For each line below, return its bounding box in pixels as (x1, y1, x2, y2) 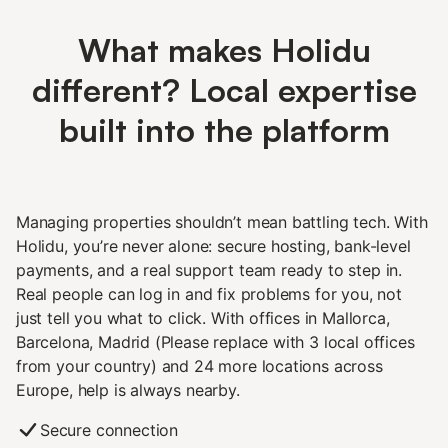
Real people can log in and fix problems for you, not (16, 283, 402, 304)
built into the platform (58, 109, 390, 150)
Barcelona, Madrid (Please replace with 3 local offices (16, 331, 415, 352)
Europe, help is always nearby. (16, 379, 240, 400)
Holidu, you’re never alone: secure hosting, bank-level (16, 235, 411, 256)
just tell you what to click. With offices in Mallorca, (16, 307, 390, 328)
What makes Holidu (77, 29, 371, 70)
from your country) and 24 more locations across (16, 355, 383, 376)
